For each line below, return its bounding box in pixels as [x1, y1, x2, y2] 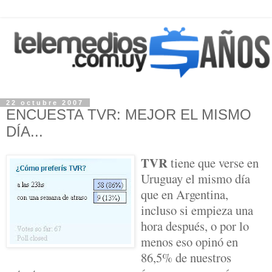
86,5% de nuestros [141, 248, 231, 266]
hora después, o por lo [141, 217, 249, 234]
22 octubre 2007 [6, 99, 84, 107]
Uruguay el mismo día [141, 169, 250, 187]
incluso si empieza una [141, 201, 253, 219]
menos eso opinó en [141, 233, 238, 250]
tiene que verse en [168, 154, 259, 171]
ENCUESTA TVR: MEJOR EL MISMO [6, 106, 251, 123]
